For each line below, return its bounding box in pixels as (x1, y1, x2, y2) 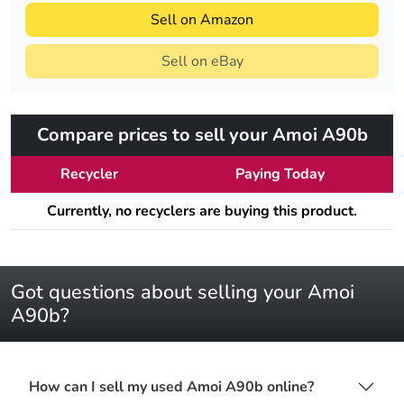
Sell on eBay (161, 51, 243, 72)
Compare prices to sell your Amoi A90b (36, 123, 368, 148)
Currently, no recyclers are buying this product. (47, 201, 357, 222)
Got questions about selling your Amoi (11, 279, 354, 307)
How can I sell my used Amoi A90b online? (29, 376, 314, 397)
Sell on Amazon (151, 10, 253, 31)
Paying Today (235, 164, 325, 185)
